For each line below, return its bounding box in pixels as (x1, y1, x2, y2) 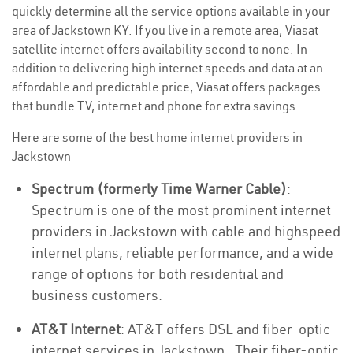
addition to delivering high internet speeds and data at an (12, 60, 323, 76)
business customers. (32, 286, 162, 304)
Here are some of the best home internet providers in (12, 129, 303, 145)
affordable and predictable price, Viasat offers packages (12, 79, 321, 95)
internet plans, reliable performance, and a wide (32, 243, 333, 262)
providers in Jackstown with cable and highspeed (32, 222, 340, 240)
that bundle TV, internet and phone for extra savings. (12, 98, 299, 113)
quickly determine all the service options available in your (12, 3, 330, 19)
